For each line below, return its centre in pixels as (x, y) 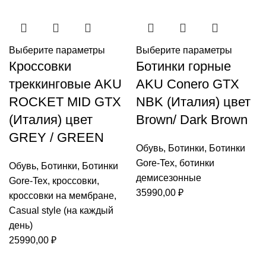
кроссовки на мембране (61, 196)
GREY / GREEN (56, 137)
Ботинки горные (183, 66)
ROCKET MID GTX (65, 102)
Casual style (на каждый (61, 210)
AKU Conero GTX (188, 84)
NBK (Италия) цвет (193, 102)
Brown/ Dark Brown (192, 120)
